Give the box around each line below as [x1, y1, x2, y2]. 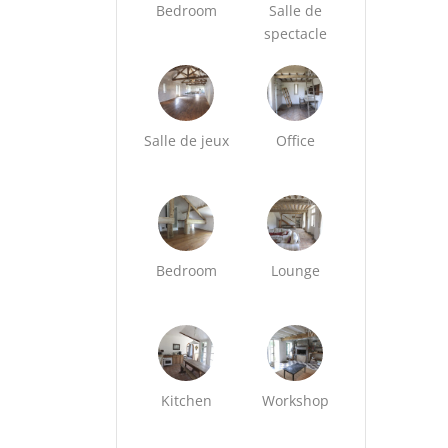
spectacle [263, 24, 327, 43]
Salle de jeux [143, 131, 229, 150]
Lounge [270, 261, 320, 280]
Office [275, 131, 315, 150]
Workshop [261, 391, 329, 410]
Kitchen [160, 391, 212, 410]
